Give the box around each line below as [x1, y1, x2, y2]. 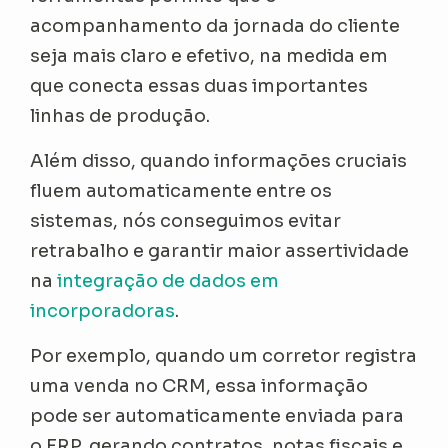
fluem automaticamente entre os [30, 179, 333, 202]
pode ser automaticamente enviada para [30, 404, 405, 427]
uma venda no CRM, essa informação [30, 374, 369, 397]
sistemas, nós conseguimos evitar [30, 209, 342, 232]
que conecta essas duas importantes [30, 74, 369, 97]
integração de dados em [57, 269, 280, 292]
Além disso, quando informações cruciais [30, 149, 408, 172]
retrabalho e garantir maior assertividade [30, 239, 410, 262]
